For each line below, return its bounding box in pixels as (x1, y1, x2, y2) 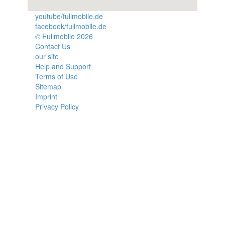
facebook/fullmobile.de (35, 21, 106, 31)
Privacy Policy (35, 101, 79, 111)
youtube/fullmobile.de (35, 11, 103, 21)
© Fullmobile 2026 (35, 31, 93, 41)
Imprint (35, 91, 57, 101)
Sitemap (35, 81, 61, 91)
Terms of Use (35, 71, 78, 81)
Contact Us (35, 41, 70, 51)
